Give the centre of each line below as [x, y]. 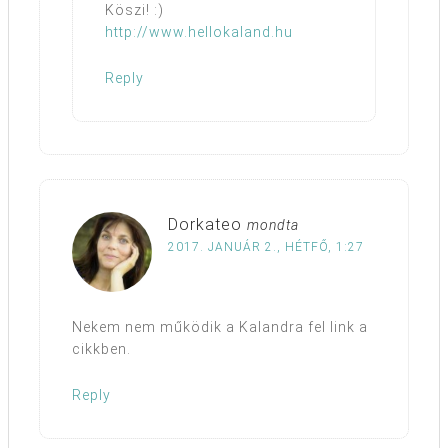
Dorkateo [205, 225]
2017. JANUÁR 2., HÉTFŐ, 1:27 [266, 247]
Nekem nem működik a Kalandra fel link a [220, 327]
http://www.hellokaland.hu [199, 32]
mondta [273, 225]
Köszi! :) [134, 10]
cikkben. [101, 349]
